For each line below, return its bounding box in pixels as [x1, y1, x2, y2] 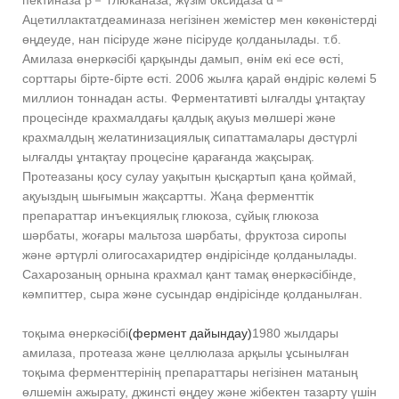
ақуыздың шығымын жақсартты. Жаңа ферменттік [22, 189, 313, 204]
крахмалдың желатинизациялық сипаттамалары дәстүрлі [22, 130, 357, 145]
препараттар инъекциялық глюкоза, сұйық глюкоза [22, 208, 319, 224]
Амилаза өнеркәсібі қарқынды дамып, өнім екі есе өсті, [22, 52, 344, 67]
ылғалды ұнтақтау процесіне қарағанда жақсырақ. [22, 150, 314, 165]
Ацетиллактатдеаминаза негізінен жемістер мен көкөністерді [22, 12, 377, 28]
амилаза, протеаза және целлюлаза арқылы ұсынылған [22, 346, 349, 361]
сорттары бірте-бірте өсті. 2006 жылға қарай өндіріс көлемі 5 [22, 71, 377, 86]
